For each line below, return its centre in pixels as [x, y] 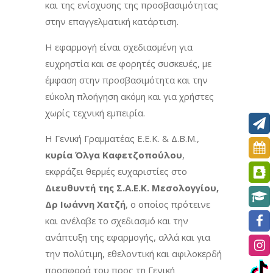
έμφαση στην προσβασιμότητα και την [126, 80]
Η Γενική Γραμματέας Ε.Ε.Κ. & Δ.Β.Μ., [122, 138]
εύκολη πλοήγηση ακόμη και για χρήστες [129, 96]
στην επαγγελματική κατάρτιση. [112, 21]
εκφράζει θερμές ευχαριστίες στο [116, 171]
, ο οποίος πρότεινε [168, 204]
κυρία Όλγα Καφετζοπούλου [114, 154]
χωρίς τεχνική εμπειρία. [95, 112]
